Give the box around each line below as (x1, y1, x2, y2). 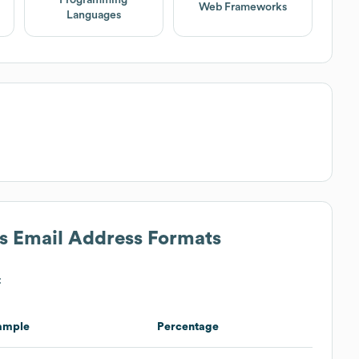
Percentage (157, 321, 219, 333)
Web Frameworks (199, 2, 288, 14)
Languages (66, 9, 121, 21)
